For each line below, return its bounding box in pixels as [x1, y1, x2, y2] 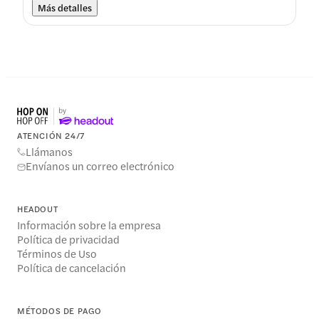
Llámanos [26, 144, 73, 159]
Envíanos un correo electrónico [26, 158, 174, 174]
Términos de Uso [17, 246, 97, 261]
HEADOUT [17, 202, 58, 216]
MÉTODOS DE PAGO [17, 304, 102, 318]
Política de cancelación [17, 260, 126, 276]
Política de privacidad [17, 231, 120, 247]
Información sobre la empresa [17, 217, 161, 233]
